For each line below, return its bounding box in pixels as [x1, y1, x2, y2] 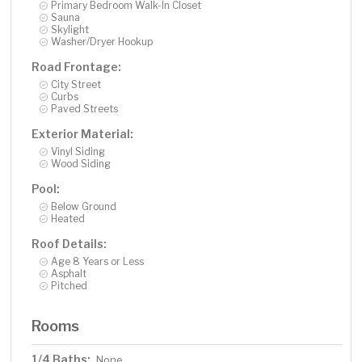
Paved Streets [51, 103, 119, 116]
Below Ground [51, 200, 117, 213]
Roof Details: [32, 237, 107, 251]
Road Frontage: [32, 60, 122, 74]
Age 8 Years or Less [51, 255, 145, 268]
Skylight [51, 23, 90, 36]
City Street [51, 78, 102, 91]
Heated [51, 213, 86, 225]
